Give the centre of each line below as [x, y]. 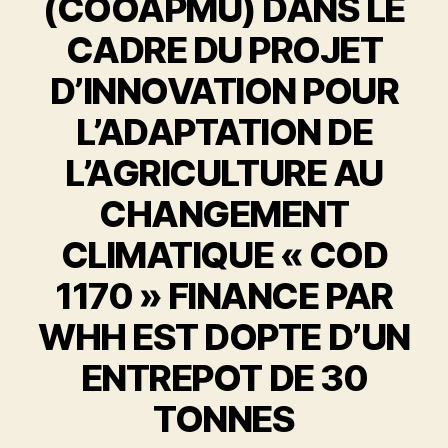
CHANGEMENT [224, 214]
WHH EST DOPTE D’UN [224, 337]
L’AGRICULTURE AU [224, 173]
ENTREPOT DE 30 [224, 378]
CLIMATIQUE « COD [224, 255]
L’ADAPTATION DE [224, 132]
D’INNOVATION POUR [224, 91]
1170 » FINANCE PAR [224, 296]
